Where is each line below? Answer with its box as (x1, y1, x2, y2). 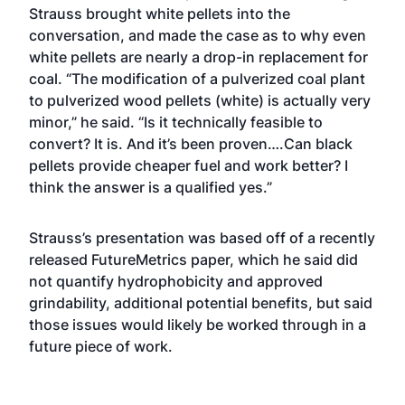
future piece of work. (29, 337, 173, 355)
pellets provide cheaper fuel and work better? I (29, 156, 348, 174)
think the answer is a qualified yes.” (29, 178, 272, 196)
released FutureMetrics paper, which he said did (29, 250, 358, 268)
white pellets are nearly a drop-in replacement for (29, 48, 368, 66)
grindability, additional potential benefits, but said (29, 294, 372, 312)
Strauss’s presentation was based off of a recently (29, 229, 375, 247)
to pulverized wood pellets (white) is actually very (29, 91, 371, 109)
